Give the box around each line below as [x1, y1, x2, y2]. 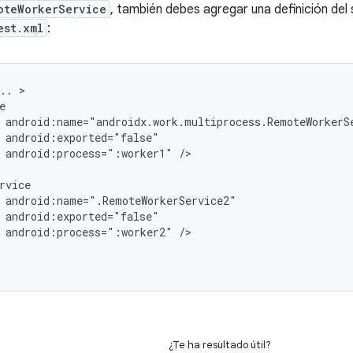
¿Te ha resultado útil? [168, 338, 271, 351]
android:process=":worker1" [6, 146, 173, 161]
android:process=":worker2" [6, 225, 173, 240]
